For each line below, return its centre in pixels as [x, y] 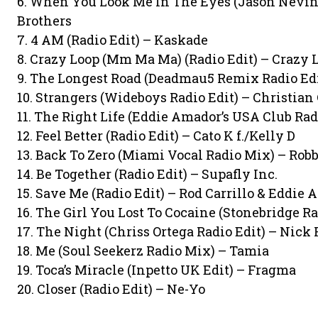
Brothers [44, 21]
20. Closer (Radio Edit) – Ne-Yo [111, 289]
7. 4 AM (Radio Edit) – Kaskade [113, 40]
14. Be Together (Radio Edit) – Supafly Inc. [147, 174]
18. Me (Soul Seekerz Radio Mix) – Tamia [143, 251]
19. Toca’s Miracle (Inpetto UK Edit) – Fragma [157, 270]
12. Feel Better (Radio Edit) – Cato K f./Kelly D [156, 136]
